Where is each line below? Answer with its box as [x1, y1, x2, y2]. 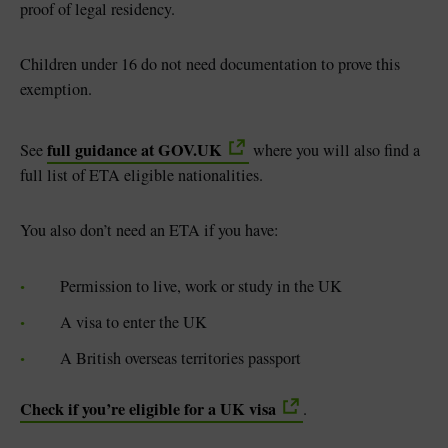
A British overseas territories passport [60, 346, 301, 369]
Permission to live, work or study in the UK [60, 274, 342, 297]
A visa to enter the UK [60, 310, 207, 333]
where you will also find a [249, 138, 420, 161]
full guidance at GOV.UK [47, 137, 222, 162]
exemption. [20, 77, 92, 100]
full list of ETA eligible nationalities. [20, 163, 263, 186]
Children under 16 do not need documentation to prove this [20, 52, 400, 75]
